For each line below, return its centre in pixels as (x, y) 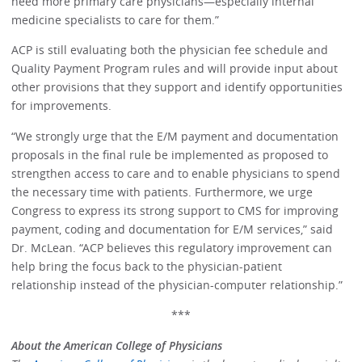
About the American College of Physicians (117, 345)
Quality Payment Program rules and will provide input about (175, 69)
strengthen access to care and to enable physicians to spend (176, 173)
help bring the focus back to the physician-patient (147, 266)
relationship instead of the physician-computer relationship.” (177, 284)
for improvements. (62, 106)
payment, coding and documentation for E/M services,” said (173, 229)
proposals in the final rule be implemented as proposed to (170, 154)
